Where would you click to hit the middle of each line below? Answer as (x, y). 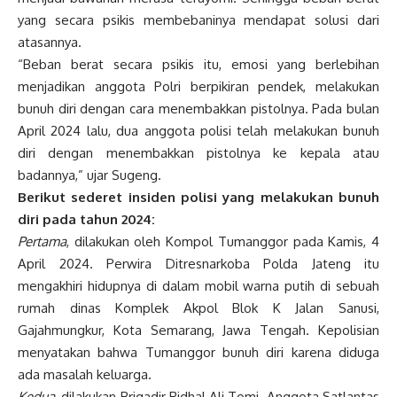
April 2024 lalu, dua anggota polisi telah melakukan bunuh (198, 131)
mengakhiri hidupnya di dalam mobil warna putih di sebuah (198, 286)
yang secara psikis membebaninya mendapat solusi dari (198, 20)
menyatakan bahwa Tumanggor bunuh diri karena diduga (198, 353)
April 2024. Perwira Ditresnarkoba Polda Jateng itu (198, 264)
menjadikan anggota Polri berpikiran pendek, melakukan (198, 87)
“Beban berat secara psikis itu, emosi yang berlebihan (198, 65)
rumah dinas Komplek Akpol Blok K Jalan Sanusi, (198, 308)
